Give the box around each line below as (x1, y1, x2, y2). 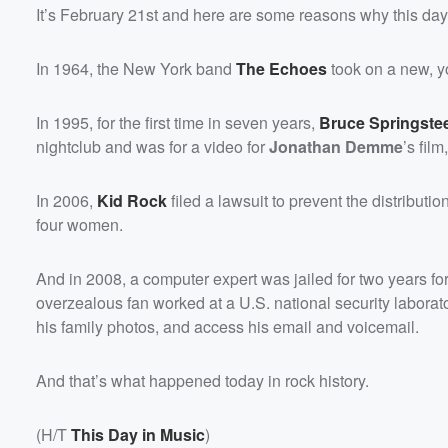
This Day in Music (71, 422, 205, 446)
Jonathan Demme (269, 134, 403, 158)
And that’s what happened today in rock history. (36, 368, 369, 392)
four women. (36, 212, 123, 236)
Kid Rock (97, 188, 167, 212)
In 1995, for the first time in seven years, (36, 110, 315, 134)
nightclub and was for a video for (36, 134, 269, 158)
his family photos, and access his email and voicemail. (36, 314, 419, 338)
